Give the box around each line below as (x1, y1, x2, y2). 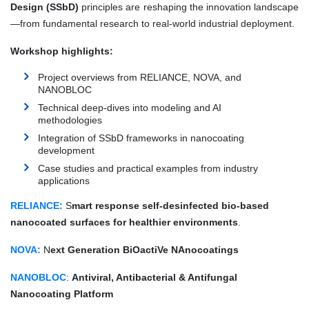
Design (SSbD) (10, 1, 79, 13)
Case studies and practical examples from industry (38, 163, 258, 175)
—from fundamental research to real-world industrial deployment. (10, 18, 295, 30)
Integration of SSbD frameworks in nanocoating (38, 132, 244, 144)
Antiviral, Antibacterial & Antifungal (72, 272, 237, 283)
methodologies (38, 114, 102, 126)
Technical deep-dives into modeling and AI (38, 102, 221, 114)
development (38, 145, 94, 157)
